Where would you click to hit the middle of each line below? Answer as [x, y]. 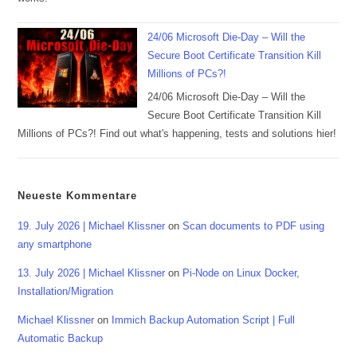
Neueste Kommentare [78, 196]
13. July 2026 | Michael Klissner [92, 273]
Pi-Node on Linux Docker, [241, 273]
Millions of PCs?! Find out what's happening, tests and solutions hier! [177, 134]
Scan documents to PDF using [254, 226]
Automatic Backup [61, 339]
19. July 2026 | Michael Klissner [92, 226]
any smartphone [55, 245]
